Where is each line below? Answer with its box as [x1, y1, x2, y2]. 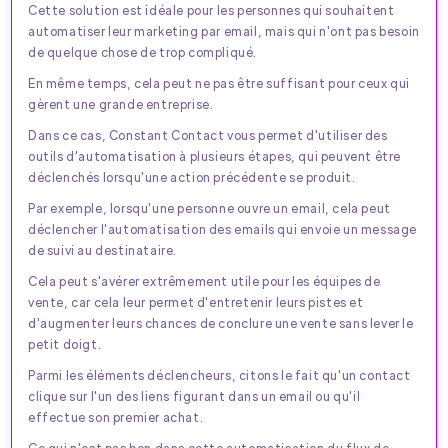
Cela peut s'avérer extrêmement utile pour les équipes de [28, 272, 381, 289]
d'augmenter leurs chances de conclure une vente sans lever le [28, 314, 414, 331]
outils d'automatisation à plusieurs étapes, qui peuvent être [28, 147, 402, 164]
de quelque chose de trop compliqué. [28, 43, 258, 60]
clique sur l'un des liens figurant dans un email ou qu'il [28, 387, 361, 404]
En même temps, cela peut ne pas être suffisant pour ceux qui [28, 74, 411, 91]
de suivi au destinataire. [28, 241, 178, 258]
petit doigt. [28, 335, 102, 352]
